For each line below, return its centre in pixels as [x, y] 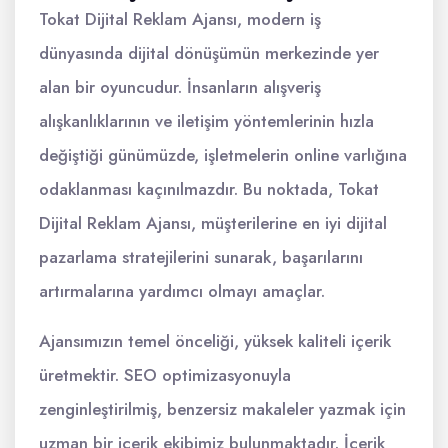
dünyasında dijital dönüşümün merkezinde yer [209, 53]
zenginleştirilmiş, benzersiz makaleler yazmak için [222, 409]
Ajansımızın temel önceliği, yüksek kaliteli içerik [215, 341]
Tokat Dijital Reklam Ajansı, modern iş [180, 19]
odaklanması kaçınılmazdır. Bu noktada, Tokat [209, 189]
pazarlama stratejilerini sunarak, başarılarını [201, 257]
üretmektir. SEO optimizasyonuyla [165, 375]
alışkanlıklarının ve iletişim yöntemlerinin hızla [206, 121]
